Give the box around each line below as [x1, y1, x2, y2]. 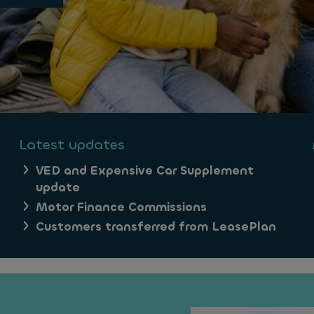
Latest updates [19, 135, 125, 154]
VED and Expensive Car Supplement [36, 163, 254, 179]
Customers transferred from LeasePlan [36, 219, 276, 235]
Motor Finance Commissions [36, 199, 207, 215]
